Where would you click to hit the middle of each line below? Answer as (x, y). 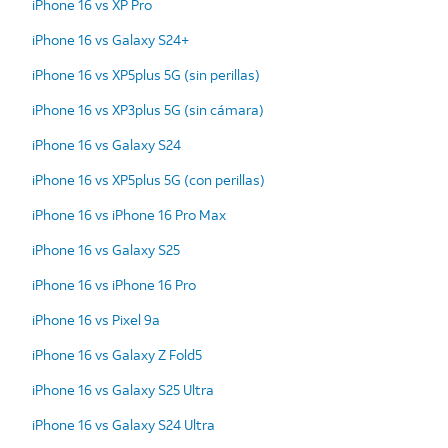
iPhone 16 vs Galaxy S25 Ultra (123, 389)
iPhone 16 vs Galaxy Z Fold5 (117, 354)
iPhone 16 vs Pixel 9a (96, 319)
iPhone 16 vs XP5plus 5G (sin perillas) (146, 74)
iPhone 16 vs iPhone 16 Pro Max (129, 214)
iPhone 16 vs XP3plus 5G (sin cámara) (148, 109)
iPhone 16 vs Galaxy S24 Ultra (123, 424)
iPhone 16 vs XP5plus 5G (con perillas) (148, 179)
